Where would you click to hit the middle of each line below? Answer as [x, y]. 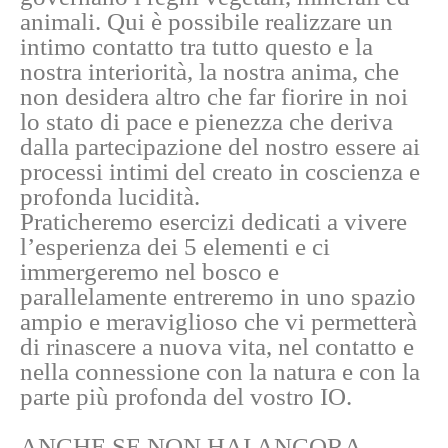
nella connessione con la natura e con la [220, 372]
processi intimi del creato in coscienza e [220, 172]
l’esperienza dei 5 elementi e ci [175, 247]
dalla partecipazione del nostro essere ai [220, 147]
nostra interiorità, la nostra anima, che [209, 72]
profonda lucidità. [110, 197]
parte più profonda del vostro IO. [186, 397]
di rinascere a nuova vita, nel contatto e [217, 347]
